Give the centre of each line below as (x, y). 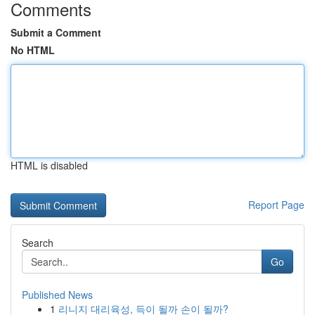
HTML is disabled (49, 165)
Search (38, 243)
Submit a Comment (56, 32)
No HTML (33, 50)
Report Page (276, 205)
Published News (57, 295)
